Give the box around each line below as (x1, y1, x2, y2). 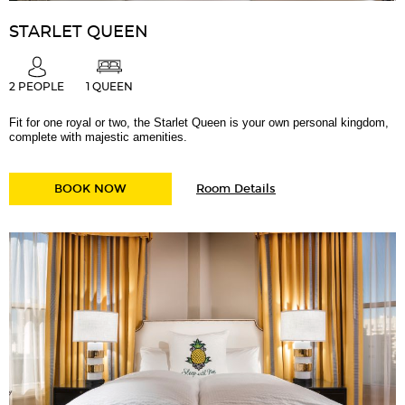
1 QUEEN (86, 80, 133, 92)
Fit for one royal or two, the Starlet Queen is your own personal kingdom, (9, 115, 389, 129)
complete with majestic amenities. (9, 129, 187, 144)
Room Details (196, 181, 276, 196)
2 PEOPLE (9, 80, 64, 92)
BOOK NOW (54, 181, 127, 196)
